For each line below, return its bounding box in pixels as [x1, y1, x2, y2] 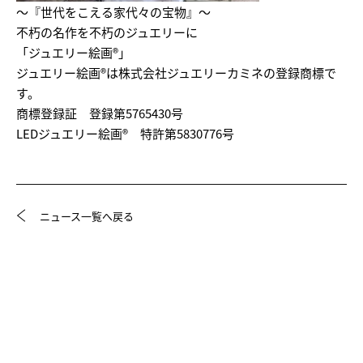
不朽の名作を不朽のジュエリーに [16, 23, 198, 41]
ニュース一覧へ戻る [40, 207, 134, 224]
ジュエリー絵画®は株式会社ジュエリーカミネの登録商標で [16, 64, 336, 81]
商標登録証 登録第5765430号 [16, 105, 183, 122]
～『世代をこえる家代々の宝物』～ [16, 3, 211, 20]
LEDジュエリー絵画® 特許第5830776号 [16, 125, 234, 142]
